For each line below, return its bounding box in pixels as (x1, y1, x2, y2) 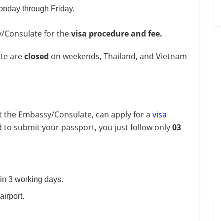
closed (24, 50, 49, 62)
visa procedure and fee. (71, 28, 162, 39)
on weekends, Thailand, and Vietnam (49, 50, 187, 62)
